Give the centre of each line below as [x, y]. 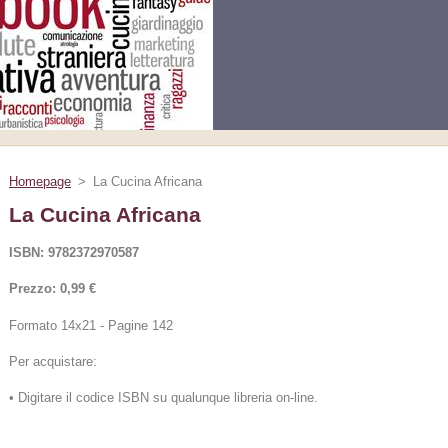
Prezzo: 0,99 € [52, 289]
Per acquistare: [53, 361]
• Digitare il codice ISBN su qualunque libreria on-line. [163, 398]
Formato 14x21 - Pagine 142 [91, 325]
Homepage [40, 181]
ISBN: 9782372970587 [74, 252]
